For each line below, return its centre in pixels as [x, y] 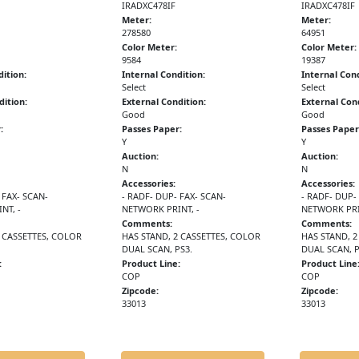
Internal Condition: [164, 75]
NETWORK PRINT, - [161, 209]
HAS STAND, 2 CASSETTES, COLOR [192, 236]
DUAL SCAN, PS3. [157, 249]
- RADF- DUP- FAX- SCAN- [174, 196]
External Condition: [164, 102]
